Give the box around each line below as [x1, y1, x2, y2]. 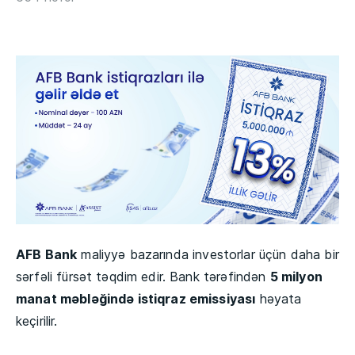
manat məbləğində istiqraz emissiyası [16, 291, 256, 307]
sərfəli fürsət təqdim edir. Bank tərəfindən [16, 269, 270, 285]
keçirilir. [16, 313, 58, 330]
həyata [255, 291, 302, 307]
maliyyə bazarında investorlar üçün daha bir [77, 246, 339, 263]
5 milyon [269, 269, 323, 285]
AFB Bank [16, 246, 78, 263]
